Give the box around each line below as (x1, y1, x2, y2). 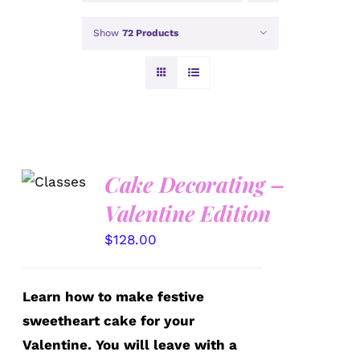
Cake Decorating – (104, 169, 285, 198)
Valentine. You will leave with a (22, 336, 238, 353)
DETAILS (32, 178, 81, 190)
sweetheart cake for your (22, 312, 195, 329)
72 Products (121, 27, 178, 39)
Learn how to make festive (22, 288, 205, 305)
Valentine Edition (104, 198, 271, 227)
